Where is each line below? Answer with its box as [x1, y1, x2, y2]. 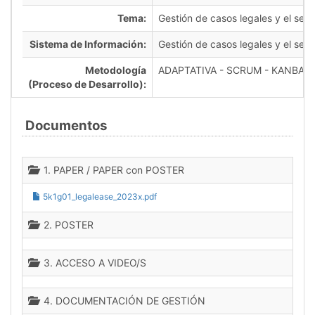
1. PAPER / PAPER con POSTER [38, 164, 184, 176]
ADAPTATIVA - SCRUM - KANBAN [158, 64, 312, 76]
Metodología [85, 64, 146, 76]
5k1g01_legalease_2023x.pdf [41, 191, 157, 202]
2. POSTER [38, 219, 94, 231]
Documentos [25, 117, 107, 134]
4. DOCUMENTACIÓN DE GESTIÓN [38, 295, 205, 307]
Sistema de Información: [30, 38, 146, 50]
